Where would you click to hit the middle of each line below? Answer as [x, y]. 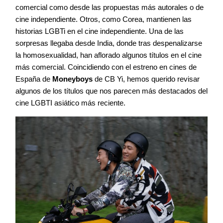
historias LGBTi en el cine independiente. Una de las [100, 31]
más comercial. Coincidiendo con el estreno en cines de [106, 67]
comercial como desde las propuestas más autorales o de [110, 7]
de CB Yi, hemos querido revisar [146, 79]
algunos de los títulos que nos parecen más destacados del [111, 91]
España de [34, 79]
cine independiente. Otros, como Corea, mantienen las [104, 19]
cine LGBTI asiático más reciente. [71, 103]
